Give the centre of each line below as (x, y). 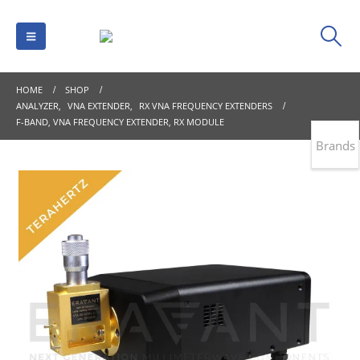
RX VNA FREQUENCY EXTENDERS (206, 106)
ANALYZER (37, 106)
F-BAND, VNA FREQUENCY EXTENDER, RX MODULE (120, 122)
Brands (335, 145)
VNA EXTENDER (99, 106)
